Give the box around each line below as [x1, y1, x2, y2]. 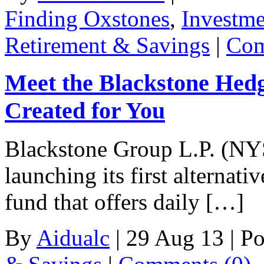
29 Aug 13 [126, 225, 224, 251]
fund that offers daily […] [5, 189, 244, 215]
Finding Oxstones [5, 5, 170, 31]
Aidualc [37, 225, 110, 251]
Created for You [5, 97, 165, 124]
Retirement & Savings [5, 32, 210, 58]
